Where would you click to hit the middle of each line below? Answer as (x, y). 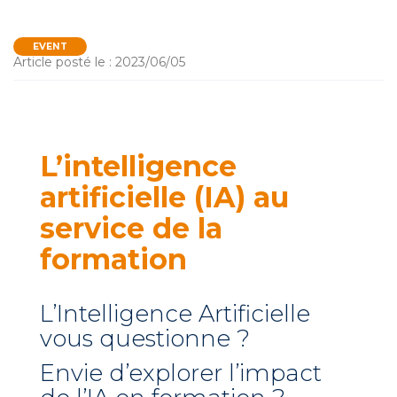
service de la (131, 228)
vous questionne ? (145, 339)
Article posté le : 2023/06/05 (99, 62)
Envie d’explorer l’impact (181, 373)
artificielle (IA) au (164, 197)
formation (113, 259)
